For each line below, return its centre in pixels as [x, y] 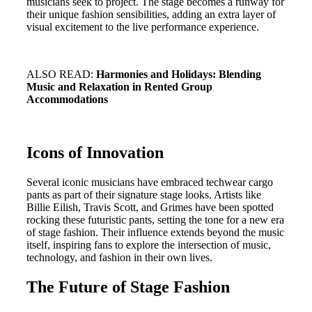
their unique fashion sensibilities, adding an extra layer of [151, 15]
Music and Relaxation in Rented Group [119, 87]
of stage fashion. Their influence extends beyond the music [155, 233]
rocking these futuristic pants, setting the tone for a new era [155, 220]
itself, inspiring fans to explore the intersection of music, [149, 245]
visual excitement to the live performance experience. [143, 27]
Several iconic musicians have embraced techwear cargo [150, 182]
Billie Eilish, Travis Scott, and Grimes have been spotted [150, 208]
